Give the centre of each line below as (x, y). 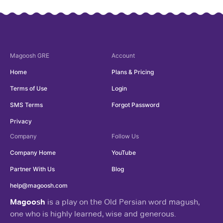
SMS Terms (26, 105)
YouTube (124, 152)
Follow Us (125, 136)
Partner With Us (32, 169)
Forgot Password (136, 105)
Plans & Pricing (133, 72)
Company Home (33, 152)
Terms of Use (29, 88)
